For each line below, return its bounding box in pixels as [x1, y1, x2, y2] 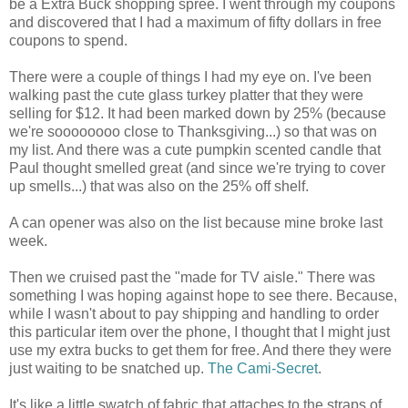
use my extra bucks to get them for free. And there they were [9, 342, 392, 359]
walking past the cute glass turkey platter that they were [9, 87, 363, 104]
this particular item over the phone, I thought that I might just [9, 324, 390, 341]
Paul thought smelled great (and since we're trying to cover [9, 160, 385, 177]
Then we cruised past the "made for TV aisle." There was [9, 270, 375, 286]
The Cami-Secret [208, 361, 318, 377]
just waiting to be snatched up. [9, 361, 208, 377]
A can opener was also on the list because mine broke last [9, 215, 382, 231]
